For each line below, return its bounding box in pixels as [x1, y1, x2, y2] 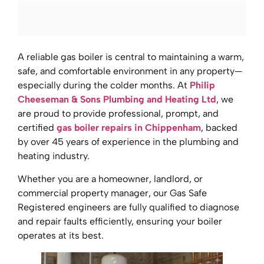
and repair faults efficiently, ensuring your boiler [18, 215, 222, 227]
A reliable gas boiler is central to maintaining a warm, [18, 51, 244, 63]
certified [18, 122, 57, 134]
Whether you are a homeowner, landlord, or [18, 173, 203, 184]
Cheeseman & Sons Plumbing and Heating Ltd [18, 94, 216, 105]
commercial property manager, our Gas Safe [18, 187, 207, 199]
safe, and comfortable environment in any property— [18, 65, 242, 77]
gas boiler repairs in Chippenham [57, 122, 201, 134]
